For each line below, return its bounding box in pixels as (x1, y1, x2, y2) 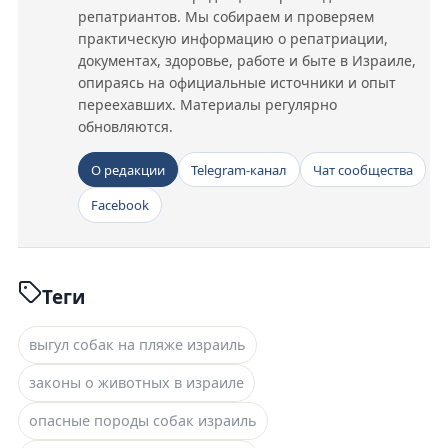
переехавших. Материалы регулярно (78, 95, 337, 115)
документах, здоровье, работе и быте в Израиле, (78, 51, 416, 71)
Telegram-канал (191, 160, 287, 179)
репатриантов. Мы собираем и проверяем (78, 7, 374, 27)
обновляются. (78, 117, 173, 137)
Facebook (91, 196, 149, 215)
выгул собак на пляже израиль (29, 335, 246, 355)
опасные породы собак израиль (29, 411, 257, 431)
